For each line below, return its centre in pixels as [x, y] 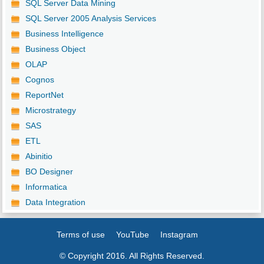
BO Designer [49, 172]
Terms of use [81, 235]
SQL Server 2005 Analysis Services [90, 19]
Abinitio [39, 156]
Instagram [179, 235]
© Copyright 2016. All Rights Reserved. [132, 256]
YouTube [133, 235]
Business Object [55, 49]
